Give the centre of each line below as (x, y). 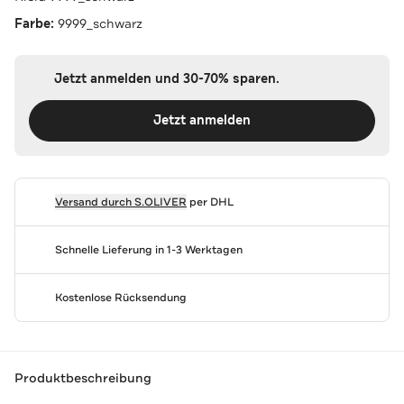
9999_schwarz (100, 23)
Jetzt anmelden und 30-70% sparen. (166, 78)
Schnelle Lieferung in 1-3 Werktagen (148, 249)
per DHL (210, 202)
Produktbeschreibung (83, 378)
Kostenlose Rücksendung (120, 297)
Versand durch (94, 202)
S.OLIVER (160, 202)
